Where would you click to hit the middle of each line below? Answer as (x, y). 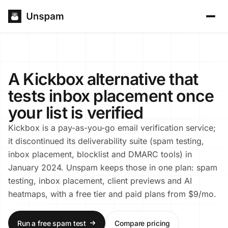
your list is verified (76, 113)
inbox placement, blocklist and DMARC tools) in (100, 154)
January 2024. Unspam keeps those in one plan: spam (113, 167)
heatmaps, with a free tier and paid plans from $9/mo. (112, 194)
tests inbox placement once (111, 96)
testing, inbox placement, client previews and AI (100, 181)
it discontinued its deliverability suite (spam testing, (106, 141)
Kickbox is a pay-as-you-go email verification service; (112, 128)
